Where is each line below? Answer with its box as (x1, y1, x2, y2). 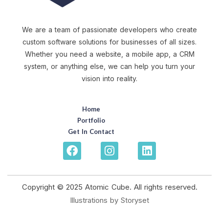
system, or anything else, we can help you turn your (24, 62, 195, 70)
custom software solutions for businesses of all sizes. (22, 38, 197, 46)
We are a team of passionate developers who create (22, 25, 197, 34)
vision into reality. (82, 74, 137, 83)
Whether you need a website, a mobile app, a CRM (24, 50, 195, 58)
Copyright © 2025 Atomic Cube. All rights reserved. (22, 182, 197, 192)
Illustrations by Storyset (70, 195, 149, 205)
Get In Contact (68, 128, 115, 135)
